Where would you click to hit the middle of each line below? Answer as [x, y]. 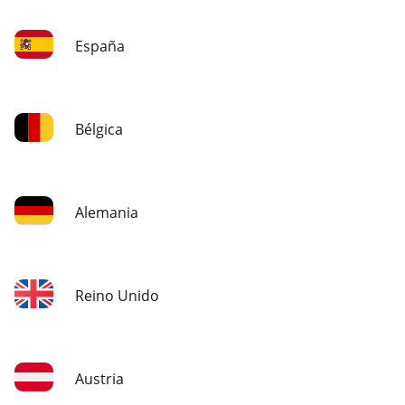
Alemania [107, 213]
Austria [99, 379]
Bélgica [99, 130]
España [100, 47]
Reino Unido [117, 296]
